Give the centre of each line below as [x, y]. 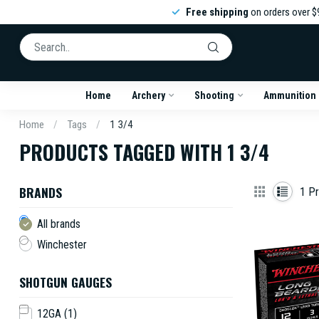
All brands [59, 224]
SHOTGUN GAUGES [66, 282]
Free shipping [217, 12]
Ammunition [289, 95]
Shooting [214, 95]
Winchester [62, 245]
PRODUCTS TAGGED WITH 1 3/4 [144, 152]
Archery [148, 95]
